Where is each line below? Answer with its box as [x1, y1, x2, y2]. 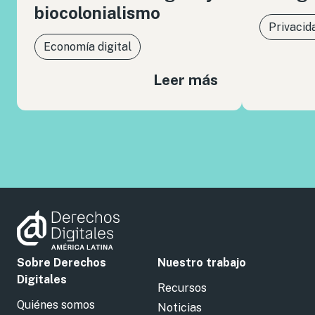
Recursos [157, 281, 207, 295]
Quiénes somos [17, 298, 95, 312]
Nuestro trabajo [157, 256, 246, 270]
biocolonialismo [34, 3, 160, 23]
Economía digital [44, 40, 131, 54]
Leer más [153, 70, 218, 89]
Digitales [17, 273, 67, 287]
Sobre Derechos [17, 256, 106, 270]
